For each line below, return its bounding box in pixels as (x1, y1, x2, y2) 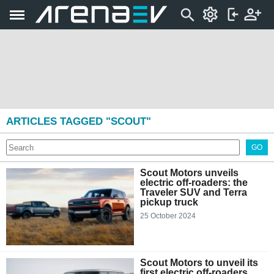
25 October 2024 (140, 212, 196, 220)
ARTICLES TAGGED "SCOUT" (6, 116, 151, 127)
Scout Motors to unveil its (140, 257, 258, 268)
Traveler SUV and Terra (140, 187, 247, 198)
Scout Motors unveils (140, 168, 239, 178)
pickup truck (140, 197, 198, 207)
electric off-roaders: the (140, 177, 248, 188)
